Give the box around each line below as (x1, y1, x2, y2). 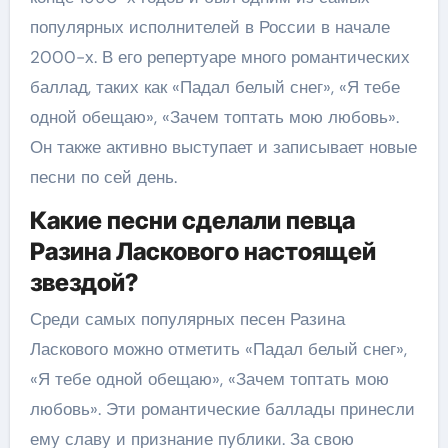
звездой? (29, 267, 138, 297)
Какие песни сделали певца (29, 205, 355, 235)
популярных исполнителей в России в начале (29, 15, 390, 38)
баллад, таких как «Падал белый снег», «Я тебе (29, 75, 400, 98)
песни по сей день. (29, 165, 177, 188)
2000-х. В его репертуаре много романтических (29, 45, 410, 68)
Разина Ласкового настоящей (29, 236, 376, 266)
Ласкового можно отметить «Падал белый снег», (29, 338, 407, 360)
